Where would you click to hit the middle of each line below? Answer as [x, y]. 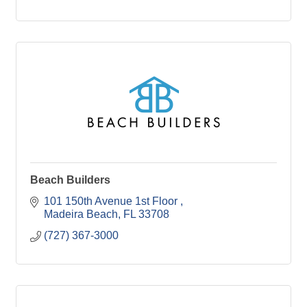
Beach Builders [70, 180]
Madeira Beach [81, 214]
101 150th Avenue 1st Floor [112, 201]
